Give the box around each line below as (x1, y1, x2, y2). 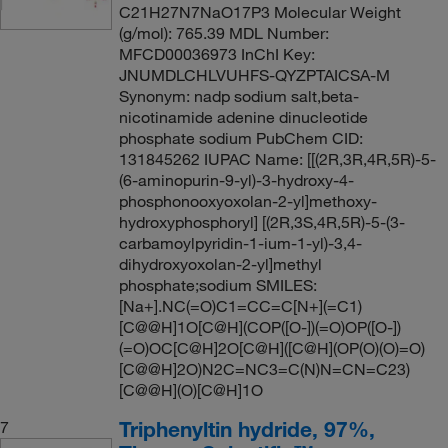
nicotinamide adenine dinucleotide (118, 106, 368, 127)
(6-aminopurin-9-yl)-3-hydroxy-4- (118, 169, 354, 190)
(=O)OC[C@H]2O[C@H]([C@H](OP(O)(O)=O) (118, 337, 425, 358)
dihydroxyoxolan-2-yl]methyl (118, 253, 322, 274)
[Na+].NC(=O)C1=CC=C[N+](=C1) (118, 295, 362, 316)
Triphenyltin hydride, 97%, (118, 415, 375, 442)
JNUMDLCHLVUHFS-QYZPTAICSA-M (118, 64, 390, 85)
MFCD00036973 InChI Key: (118, 43, 315, 64)
